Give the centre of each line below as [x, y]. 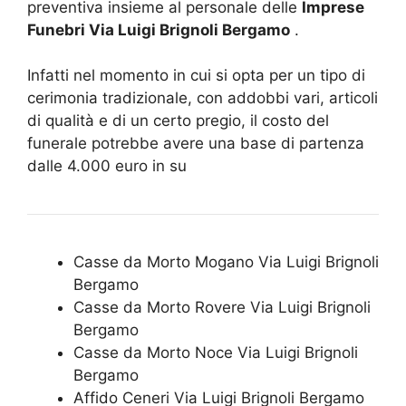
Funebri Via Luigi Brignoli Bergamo [159, 29]
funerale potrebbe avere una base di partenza [196, 144]
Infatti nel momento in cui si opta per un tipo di [196, 76]
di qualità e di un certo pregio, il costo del [178, 121]
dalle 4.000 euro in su [107, 166]
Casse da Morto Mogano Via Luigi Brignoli [226, 262]
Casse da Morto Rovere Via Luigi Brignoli [222, 308]
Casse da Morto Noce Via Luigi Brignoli [216, 353]
